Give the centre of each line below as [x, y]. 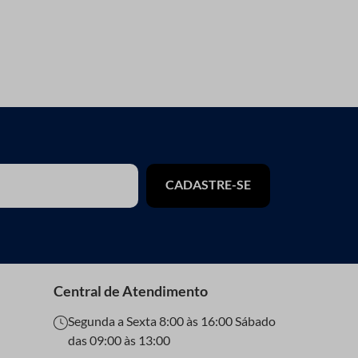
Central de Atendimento [131, 291]
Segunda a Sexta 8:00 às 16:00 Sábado [172, 321]
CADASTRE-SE [209, 185]
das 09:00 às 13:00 [119, 340]
